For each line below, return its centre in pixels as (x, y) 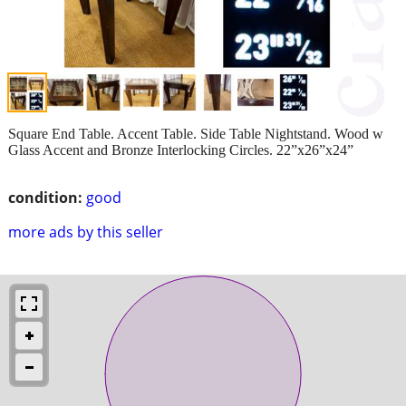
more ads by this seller (86, 232)
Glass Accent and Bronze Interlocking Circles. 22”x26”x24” (181, 150)
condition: (45, 197)
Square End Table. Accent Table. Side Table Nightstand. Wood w (196, 133)
